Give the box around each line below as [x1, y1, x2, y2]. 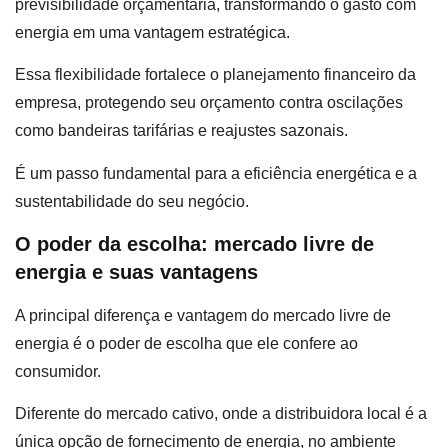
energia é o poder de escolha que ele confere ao [15, 334, 358, 352]
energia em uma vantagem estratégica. [15, 23, 290, 41]
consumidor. [15, 362, 101, 380]
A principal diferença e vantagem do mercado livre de [15, 306, 391, 324]
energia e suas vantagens [15, 260, 258, 283]
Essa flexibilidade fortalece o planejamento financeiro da [15, 66, 416, 84]
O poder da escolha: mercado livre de [15, 232, 374, 255]
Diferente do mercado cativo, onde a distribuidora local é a [15, 405, 427, 423]
